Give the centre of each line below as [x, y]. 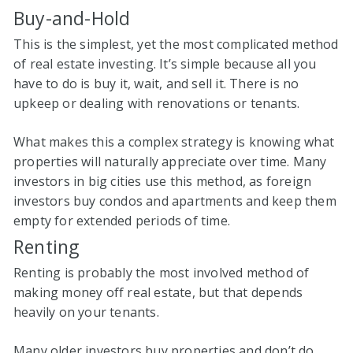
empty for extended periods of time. [122, 221]
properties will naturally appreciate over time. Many [170, 162]
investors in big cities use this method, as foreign [163, 182]
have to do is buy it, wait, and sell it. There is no [156, 84]
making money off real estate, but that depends [158, 293]
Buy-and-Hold [72, 19]
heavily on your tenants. [88, 312]
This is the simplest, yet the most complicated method [176, 45]
